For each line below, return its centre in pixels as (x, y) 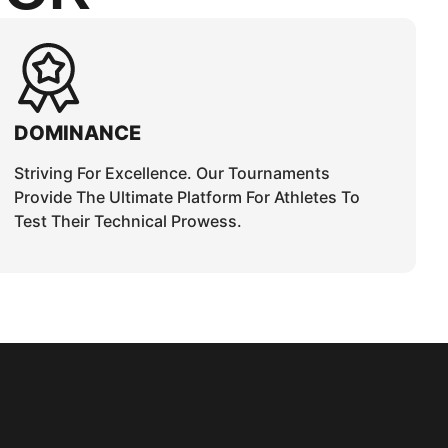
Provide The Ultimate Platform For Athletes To (187, 197)
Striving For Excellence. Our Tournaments (172, 173)
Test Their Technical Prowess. (128, 221)
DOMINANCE (78, 133)
